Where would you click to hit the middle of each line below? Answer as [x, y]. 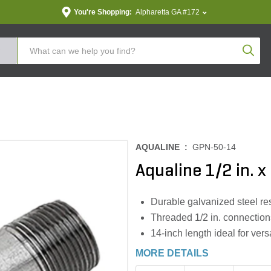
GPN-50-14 [214, 147]
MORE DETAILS [172, 253]
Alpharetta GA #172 [167, 12]
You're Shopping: [103, 12]
